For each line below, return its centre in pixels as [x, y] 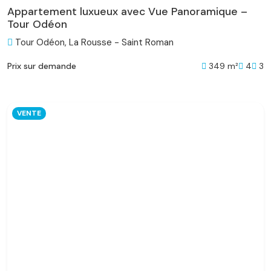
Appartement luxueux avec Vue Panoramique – [127, 12]
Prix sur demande [42, 66]
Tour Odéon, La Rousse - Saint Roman [93, 43]
